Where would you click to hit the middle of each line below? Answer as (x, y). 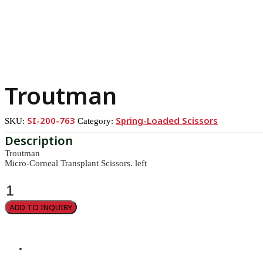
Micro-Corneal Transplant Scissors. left (76, 163)
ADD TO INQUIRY (41, 207)
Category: (97, 121)
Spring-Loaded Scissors (167, 120)
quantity (19, 194)
